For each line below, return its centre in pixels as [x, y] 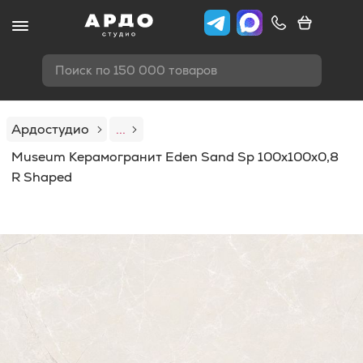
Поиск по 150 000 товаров [136, 70]
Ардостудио [50, 129]
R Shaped [42, 177]
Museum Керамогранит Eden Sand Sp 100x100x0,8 [175, 157]
